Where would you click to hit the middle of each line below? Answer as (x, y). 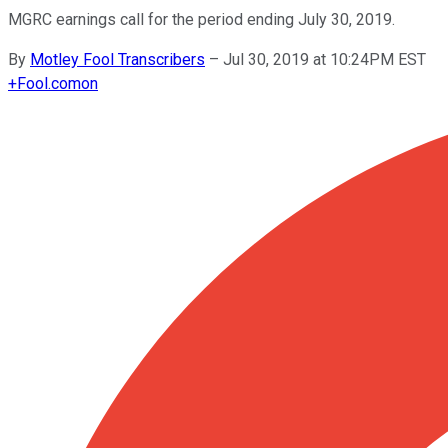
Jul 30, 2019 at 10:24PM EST (324, 59)
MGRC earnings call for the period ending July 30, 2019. (201, 19)
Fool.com (49, 83)
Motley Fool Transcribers (117, 59)
